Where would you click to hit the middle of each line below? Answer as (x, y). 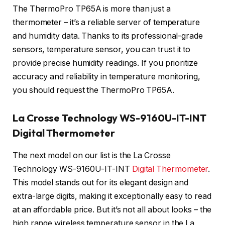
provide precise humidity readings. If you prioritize (105, 63)
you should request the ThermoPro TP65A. (93, 90)
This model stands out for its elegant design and (101, 182)
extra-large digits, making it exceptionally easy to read (112, 196)
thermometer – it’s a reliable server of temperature (106, 22)
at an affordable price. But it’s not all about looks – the (112, 209)
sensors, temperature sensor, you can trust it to (102, 49)
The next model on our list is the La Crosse (92, 155)
